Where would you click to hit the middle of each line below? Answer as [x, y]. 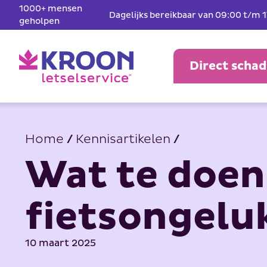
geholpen [39, 21]
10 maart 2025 [60, 243]
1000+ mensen [51, 9]
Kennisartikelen [123, 139]
